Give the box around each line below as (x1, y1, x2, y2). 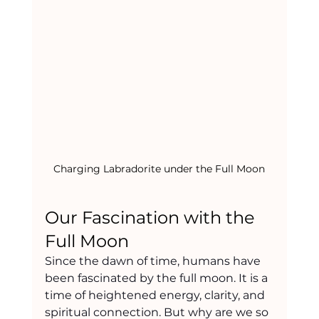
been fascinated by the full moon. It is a (44, 271, 271, 285)
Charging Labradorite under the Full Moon (53, 162, 266, 175)
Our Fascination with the (44, 206, 259, 228)
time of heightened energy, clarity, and (44, 288, 268, 302)
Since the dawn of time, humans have (44, 253, 263, 268)
